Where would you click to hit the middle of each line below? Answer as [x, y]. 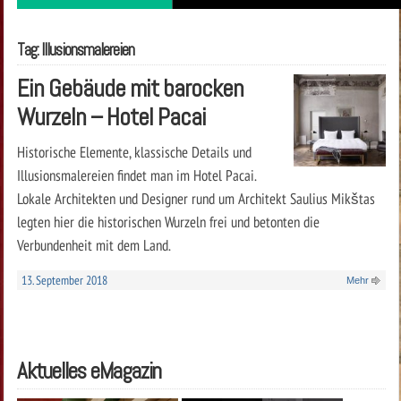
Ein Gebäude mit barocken [130, 88]
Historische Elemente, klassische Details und [134, 151]
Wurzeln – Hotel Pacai [111, 116]
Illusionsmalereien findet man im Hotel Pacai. [136, 175]
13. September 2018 [64, 280]
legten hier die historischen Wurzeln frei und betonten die [168, 221]
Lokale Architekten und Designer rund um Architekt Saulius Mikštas [196, 198]
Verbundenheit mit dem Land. [94, 244]
